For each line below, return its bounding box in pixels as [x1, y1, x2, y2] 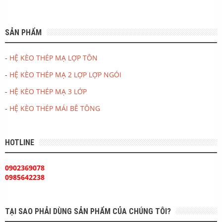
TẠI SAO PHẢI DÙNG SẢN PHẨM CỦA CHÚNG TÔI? [5, 207, 171, 217]
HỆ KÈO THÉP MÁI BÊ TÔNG [9, 104, 100, 113]
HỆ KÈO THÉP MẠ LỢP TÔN [9, 53, 98, 63]
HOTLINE [5, 138, 34, 148]
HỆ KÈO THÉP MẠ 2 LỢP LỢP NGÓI [9, 70, 121, 80]
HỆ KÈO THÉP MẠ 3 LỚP [9, 87, 87, 97]
